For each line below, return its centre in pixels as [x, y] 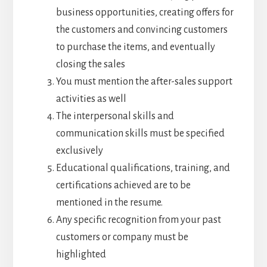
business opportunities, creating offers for [145, 13]
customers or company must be [122, 237]
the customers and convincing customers [142, 30]
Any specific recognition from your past [138, 220]
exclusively [79, 151]
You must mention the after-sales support [144, 82]
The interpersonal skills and [115, 117]
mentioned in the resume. [109, 203]
